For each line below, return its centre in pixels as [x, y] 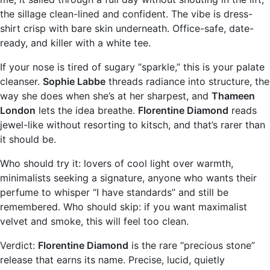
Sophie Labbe [74, 81]
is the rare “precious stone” [192, 245]
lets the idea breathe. [87, 110]
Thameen [233, 96]
